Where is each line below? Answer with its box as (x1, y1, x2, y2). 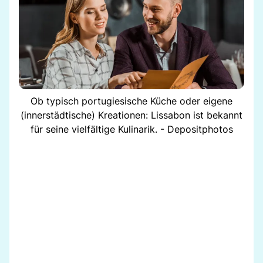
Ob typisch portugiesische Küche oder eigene (31, 95, 232, 107)
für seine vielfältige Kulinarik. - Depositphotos (30, 123, 233, 135)
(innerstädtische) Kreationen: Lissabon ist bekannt (21, 109, 242, 121)
